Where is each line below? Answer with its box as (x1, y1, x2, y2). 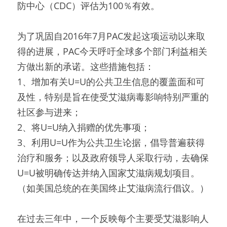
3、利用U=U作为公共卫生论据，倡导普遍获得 (17, 136, 205, 148)
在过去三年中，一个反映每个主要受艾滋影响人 (17, 212, 209, 224)
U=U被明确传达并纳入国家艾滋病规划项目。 (17, 167, 200, 179)
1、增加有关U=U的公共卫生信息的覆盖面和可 (17, 75, 205, 88)
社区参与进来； (17, 106, 81, 118)
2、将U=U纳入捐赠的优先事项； (17, 121, 150, 133)
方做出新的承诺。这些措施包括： (17, 60, 154, 72)
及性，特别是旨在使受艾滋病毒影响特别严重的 (17, 91, 209, 103)
